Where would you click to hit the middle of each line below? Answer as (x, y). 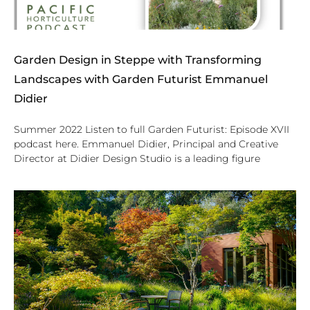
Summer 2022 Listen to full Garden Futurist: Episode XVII (152, 129)
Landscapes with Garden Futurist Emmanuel (141, 79)
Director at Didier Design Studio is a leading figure (137, 158)
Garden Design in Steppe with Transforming (138, 60)
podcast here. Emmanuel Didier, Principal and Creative (146, 144)
